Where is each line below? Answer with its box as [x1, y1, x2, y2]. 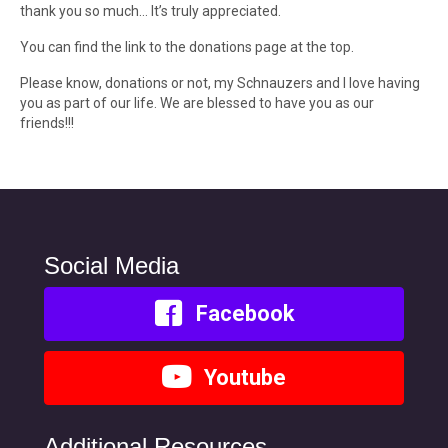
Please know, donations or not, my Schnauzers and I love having [20, 75, 420, 91]
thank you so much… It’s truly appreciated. [20, 3, 281, 19]
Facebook [195, 301, 295, 326]
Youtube [204, 365, 286, 390]
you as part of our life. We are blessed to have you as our [20, 95, 374, 111]
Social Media [44, 252, 179, 279]
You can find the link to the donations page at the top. [20, 39, 354, 55]
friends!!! [20, 115, 74, 131]
